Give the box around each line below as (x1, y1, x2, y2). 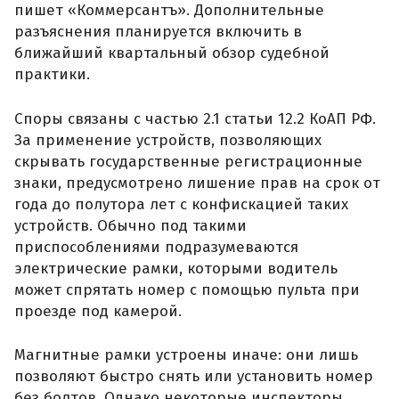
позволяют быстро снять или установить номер (14, 367, 373, 387)
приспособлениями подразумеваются (14, 237, 298, 256)
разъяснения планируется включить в (14, 22, 302, 42)
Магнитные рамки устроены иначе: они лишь (14, 346, 358, 365)
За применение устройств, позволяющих (14, 130, 322, 150)
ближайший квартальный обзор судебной (14, 44, 330, 63)
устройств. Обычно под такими (14, 216, 247, 235)
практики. (14, 65, 90, 85)
